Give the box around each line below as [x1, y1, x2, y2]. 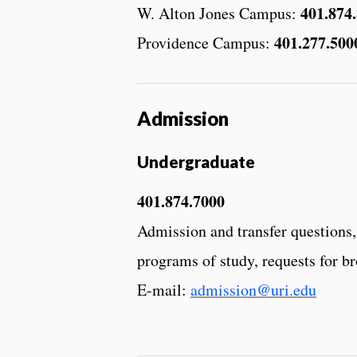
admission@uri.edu [190, 279, 316, 301]
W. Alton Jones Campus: [137, 2, 300, 25]
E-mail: [137, 279, 190, 301]
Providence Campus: [137, 32, 274, 54]
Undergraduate [137, 151, 255, 172]
